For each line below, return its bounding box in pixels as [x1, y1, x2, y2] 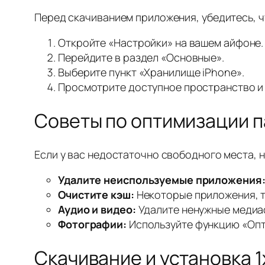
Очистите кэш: [58, 187, 134, 202]
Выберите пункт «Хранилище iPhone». [58, 64, 244, 79]
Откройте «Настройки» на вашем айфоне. [58, 35, 264, 50]
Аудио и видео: [58, 202, 136, 216]
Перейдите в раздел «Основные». [58, 50, 224, 64]
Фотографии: [58, 216, 127, 231]
